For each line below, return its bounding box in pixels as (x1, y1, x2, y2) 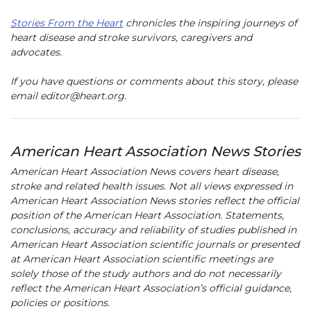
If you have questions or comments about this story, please (10, 75, 298, 88)
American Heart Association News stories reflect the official (10, 194, 299, 208)
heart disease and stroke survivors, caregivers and (10, 31, 252, 44)
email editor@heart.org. (10, 90, 126, 103)
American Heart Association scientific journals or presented (10, 238, 299, 251)
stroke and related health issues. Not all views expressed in (10, 180, 293, 193)
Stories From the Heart (10, 17, 123, 30)
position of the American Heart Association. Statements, (10, 209, 284, 222)
